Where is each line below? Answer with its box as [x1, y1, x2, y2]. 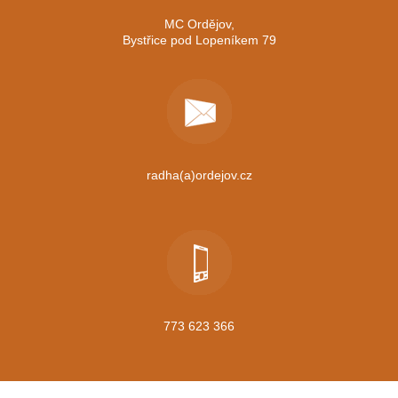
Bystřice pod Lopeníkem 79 [122, 33, 276, 47]
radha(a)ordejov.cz [146, 168, 252, 182]
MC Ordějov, [163, 17, 235, 31]
